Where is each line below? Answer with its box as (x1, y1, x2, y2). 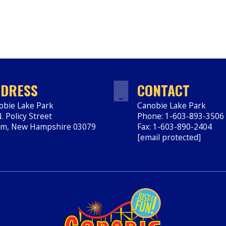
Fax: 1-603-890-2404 (137, 121, 212, 132)
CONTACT (137, 80, 190, 101)
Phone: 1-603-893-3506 (137, 110, 224, 122)
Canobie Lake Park (137, 99, 206, 111)
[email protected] (137, 131, 201, 143)
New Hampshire (11, 121, 71, 132)
